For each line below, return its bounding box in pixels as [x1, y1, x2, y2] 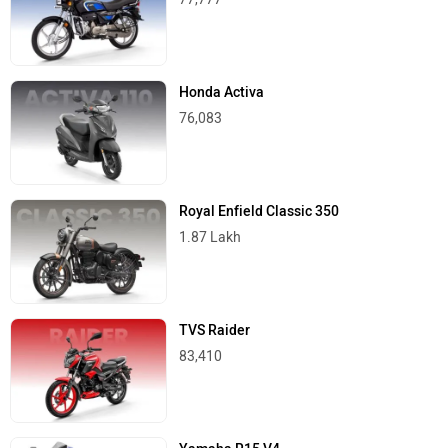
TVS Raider [179, 322, 251, 340]
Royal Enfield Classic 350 [179, 202, 340, 220]
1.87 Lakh [179, 228, 242, 246]
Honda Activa [179, 83, 265, 101]
